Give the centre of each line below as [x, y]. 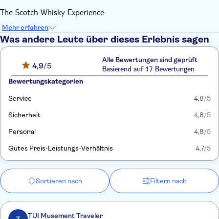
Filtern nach [168, 181]
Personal [22, 131]
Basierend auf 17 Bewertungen [149, 70]
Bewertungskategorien [46, 81]
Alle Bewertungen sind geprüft [150, 60]
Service [20, 98]
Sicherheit [24, 115]
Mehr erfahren [25, 27]
